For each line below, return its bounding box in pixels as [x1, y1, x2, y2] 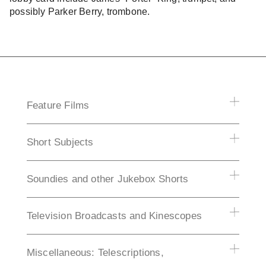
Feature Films [26, 100, 90, 112]
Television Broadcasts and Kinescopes [26, 210, 202, 222]
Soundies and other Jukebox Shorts [26, 173, 189, 185]
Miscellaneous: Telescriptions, [26, 247, 164, 259]
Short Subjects [26, 137, 94, 148]
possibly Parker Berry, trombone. [9, 6, 150, 17]
